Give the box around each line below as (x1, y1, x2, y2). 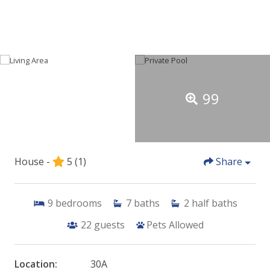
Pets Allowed (146, 218, 204, 232)
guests (94, 218, 125, 232)
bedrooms (55, 196, 102, 210)
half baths (191, 196, 237, 210)
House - (14, 155, 50, 169)
